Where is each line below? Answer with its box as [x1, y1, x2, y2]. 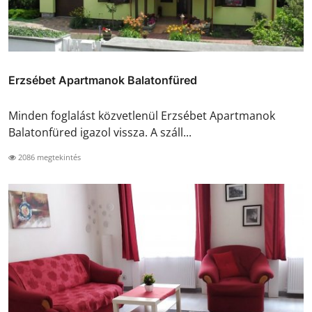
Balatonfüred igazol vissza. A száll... [8, 125, 192, 141]
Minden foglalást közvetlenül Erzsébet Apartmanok [8, 108, 275, 124]
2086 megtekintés [16, 152, 81, 163]
